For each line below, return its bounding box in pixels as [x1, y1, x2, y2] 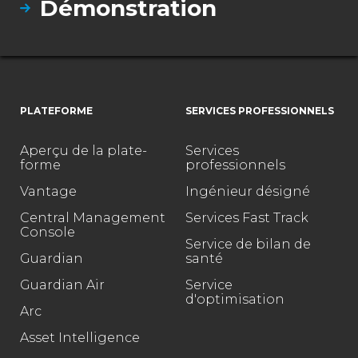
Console [20, 225, 75, 241]
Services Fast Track [185, 210, 308, 226]
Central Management [20, 210, 165, 226]
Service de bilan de [185, 237, 311, 253]
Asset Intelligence [20, 330, 140, 346]
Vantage [20, 184, 77, 200]
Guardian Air [20, 277, 105, 293]
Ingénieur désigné [185, 184, 310, 200]
